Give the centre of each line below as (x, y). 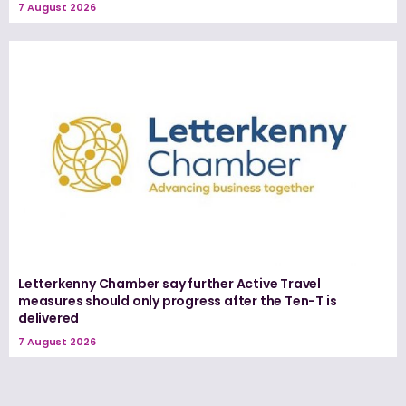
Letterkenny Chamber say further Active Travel (169, 283)
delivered (49, 318)
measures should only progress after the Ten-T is (178, 300)
